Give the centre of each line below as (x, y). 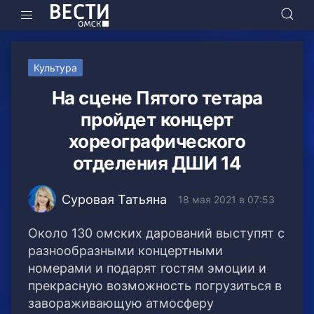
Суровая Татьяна (114, 199)
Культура (55, 68)
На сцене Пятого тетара (157, 98)
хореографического (157, 142)
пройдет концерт (157, 120)
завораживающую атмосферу (121, 303)
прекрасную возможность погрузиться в (155, 286)
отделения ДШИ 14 (157, 163)
